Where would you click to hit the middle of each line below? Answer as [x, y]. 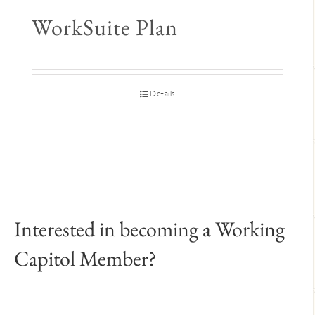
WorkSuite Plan [105, 27]
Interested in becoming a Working [149, 229]
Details [162, 94]
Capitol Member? [85, 258]
